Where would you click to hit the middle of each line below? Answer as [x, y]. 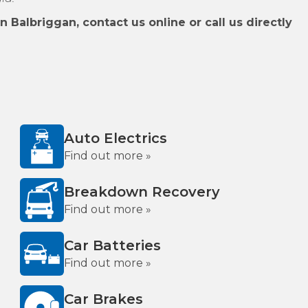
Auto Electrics [115, 138]
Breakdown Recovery [142, 192]
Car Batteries [112, 245]
